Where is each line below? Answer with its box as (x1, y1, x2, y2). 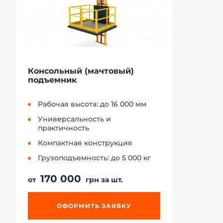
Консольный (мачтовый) (28, 66, 134, 76)
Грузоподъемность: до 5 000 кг (38, 153, 151, 162)
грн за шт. (84, 175, 123, 184)
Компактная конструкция (38, 138, 132, 147)
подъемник (28, 75, 77, 85)
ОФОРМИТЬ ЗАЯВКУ (56, 202, 132, 210)
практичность (38, 123, 89, 132)
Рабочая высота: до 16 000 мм (38, 99, 146, 109)
